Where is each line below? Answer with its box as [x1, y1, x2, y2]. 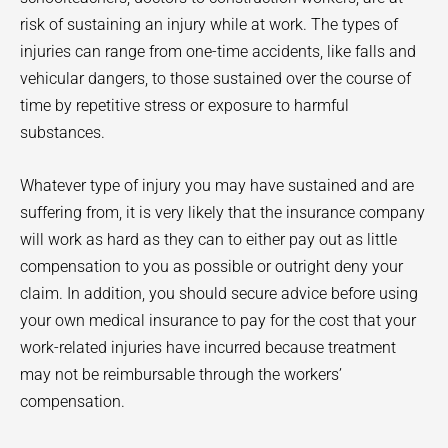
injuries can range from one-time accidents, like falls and [20, 42, 416, 62]
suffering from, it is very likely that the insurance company [20, 202, 425, 222]
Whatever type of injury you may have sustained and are [20, 175, 414, 195]
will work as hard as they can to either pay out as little [20, 229, 397, 249]
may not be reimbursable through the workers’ [20, 364, 342, 384]
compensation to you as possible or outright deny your [20, 256, 403, 276]
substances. [20, 123, 109, 143]
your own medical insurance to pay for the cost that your [20, 310, 416, 330]
